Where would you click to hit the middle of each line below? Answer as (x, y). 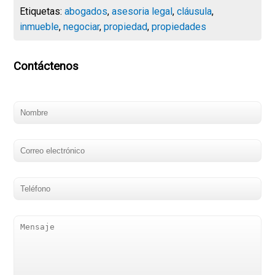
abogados (86, 12)
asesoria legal (142, 12)
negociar (82, 27)
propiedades (179, 27)
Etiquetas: (42, 12)
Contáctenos (46, 67)
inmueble (40, 27)
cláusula (195, 12)
